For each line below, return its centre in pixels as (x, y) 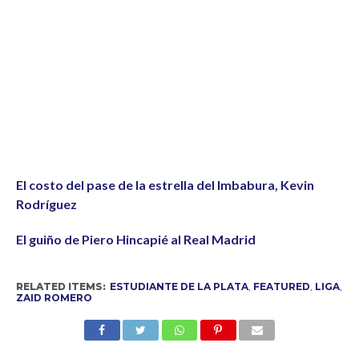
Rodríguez (46, 204)
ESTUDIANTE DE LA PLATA (179, 286)
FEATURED (281, 286)
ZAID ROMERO (54, 297)
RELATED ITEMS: (61, 286)
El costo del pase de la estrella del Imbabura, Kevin (165, 184)
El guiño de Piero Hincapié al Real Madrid (135, 239)
